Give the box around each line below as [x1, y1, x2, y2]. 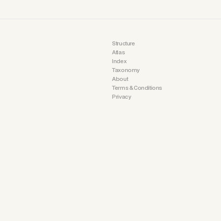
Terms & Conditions [112, 84, 162, 91]
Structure [112, 39, 135, 47]
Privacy [112, 93, 131, 100]
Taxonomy [112, 66, 140, 74]
